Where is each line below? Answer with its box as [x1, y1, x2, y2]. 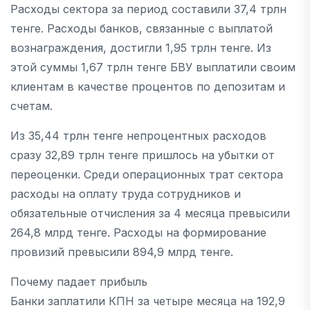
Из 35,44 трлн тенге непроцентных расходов [10, 129, 266, 143]
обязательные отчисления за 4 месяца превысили [10, 206, 290, 220]
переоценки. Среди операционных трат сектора [10, 167, 283, 181]
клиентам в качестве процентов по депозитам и [10, 80, 285, 93]
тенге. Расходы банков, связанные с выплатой [10, 21, 273, 35]
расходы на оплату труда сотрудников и [10, 187, 241, 201]
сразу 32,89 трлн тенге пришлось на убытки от [10, 148, 275, 162]
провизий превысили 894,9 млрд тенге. [10, 245, 233, 259]
